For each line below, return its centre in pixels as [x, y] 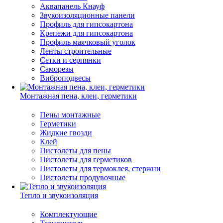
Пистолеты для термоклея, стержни [100, 168]
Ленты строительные [76, 51]
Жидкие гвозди [66, 133]
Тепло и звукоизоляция [59, 195]
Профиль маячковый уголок [88, 42]
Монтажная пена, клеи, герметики [78, 96]
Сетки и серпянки [70, 60]
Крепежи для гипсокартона [86, 33]
